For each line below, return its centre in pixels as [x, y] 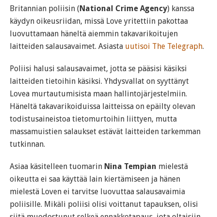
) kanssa [181, 9]
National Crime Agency [123, 9]
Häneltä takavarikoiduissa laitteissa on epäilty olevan [102, 107]
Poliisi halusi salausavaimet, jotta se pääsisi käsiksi [98, 69]
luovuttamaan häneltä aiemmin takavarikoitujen [94, 34]
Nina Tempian [130, 167]
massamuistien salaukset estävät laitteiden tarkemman [105, 132]
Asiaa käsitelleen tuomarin [57, 167]
